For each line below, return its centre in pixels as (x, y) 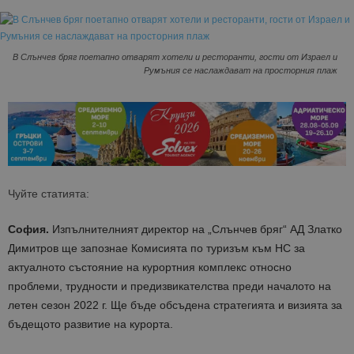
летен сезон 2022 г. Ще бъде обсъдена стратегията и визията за (175, 305)
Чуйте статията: (49, 194)
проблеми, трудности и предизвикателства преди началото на (169, 286)
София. (28, 230)
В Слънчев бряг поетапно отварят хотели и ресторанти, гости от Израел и (175, 57)
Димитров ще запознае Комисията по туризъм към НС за (156, 249)
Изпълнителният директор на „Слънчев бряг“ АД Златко (196, 230)
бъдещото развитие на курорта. (90, 324)
